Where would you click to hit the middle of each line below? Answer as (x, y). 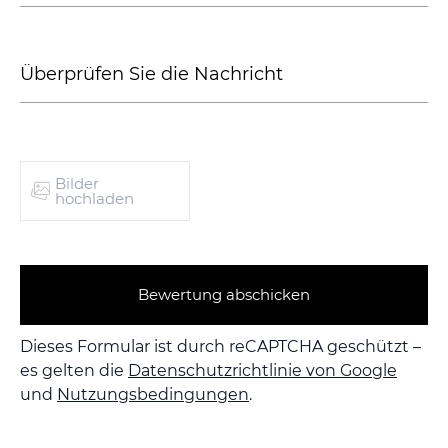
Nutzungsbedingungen (153, 395)
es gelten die (74, 371)
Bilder (77, 184)
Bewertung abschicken (224, 295)
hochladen (95, 199)
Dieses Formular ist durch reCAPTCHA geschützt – (220, 347)
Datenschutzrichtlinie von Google (262, 371)
